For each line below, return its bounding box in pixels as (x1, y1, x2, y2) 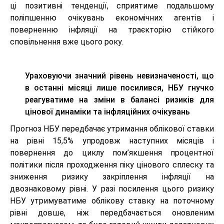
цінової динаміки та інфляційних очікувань (25, 107, 190, 117)
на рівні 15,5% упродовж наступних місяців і (10, 136, 214, 146)
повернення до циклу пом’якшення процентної (10, 148, 214, 158)
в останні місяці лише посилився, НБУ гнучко (25, 83, 214, 93)
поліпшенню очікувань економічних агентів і (10, 13, 214, 23)
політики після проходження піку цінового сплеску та (10, 160, 214, 170)
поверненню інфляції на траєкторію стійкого (10, 25, 214, 35)
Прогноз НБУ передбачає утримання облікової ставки (10, 124, 214, 134)
